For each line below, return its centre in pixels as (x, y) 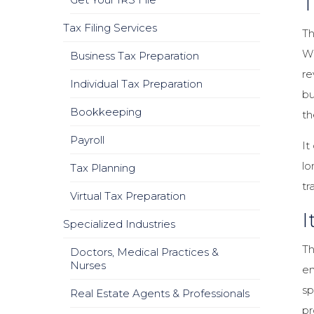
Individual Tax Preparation (136, 84)
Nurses (88, 265)
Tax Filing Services (110, 28)
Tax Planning (103, 168)
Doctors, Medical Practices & (144, 252)
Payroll (87, 140)
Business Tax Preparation (135, 56)
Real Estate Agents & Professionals (160, 293)
